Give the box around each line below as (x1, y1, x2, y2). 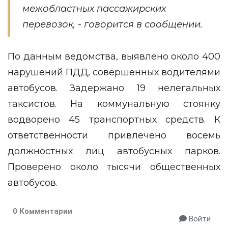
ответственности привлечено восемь (8, 130, 220, 141)
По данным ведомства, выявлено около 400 (8, 51, 220, 63)
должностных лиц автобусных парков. (8, 146, 220, 157)
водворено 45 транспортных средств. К (8, 114, 220, 126)
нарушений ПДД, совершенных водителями (8, 67, 220, 78)
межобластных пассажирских (22, 3, 166, 15)
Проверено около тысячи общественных (8, 161, 220, 173)
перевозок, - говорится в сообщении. (22, 19, 205, 31)
